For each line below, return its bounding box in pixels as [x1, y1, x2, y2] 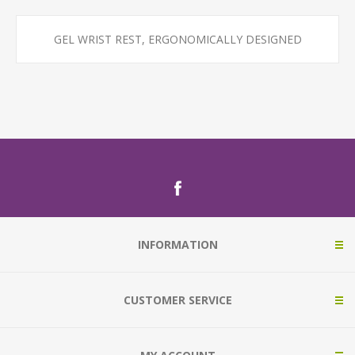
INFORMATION [137, 237, 218, 252]
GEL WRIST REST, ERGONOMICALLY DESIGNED [53, 32, 302, 47]
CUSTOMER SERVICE [123, 292, 232, 307]
